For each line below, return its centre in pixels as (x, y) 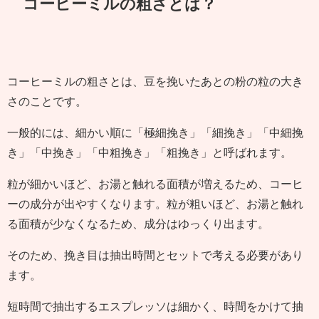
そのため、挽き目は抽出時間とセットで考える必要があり (155, 255)
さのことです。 (47, 101)
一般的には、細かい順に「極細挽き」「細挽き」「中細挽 (155, 132)
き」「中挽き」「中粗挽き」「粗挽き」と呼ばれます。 (150, 152)
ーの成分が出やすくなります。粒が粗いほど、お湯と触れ (155, 203)
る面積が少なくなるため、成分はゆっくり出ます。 (138, 223)
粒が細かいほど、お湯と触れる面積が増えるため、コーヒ (155, 183)
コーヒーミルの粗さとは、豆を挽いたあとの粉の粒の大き (155, 81)
